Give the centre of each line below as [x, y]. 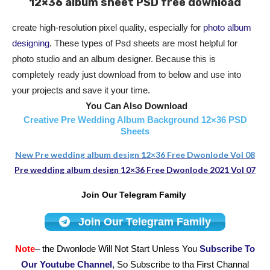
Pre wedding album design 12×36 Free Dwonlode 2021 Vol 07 [135, 170]
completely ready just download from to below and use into [127, 75]
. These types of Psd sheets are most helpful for [143, 43]
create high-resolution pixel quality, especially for [108, 28]
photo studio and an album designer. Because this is [114, 59]
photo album [227, 28]
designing [31, 43]
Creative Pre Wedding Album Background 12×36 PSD [135, 120]
